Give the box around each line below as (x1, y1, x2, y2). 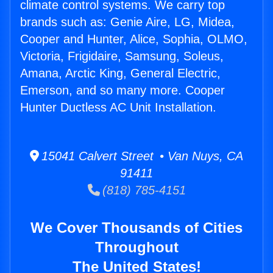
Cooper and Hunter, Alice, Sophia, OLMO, (20, 32, 247, 46)
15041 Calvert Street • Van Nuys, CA (39, 149, 243, 163)
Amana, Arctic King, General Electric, (20, 66, 221, 80)
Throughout (94, 239, 179, 256)
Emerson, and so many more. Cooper (20, 83, 225, 97)
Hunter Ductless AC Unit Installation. (20, 101, 216, 115)
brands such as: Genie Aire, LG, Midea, (20, 15, 235, 29)
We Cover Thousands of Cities (30, 219, 243, 236)
